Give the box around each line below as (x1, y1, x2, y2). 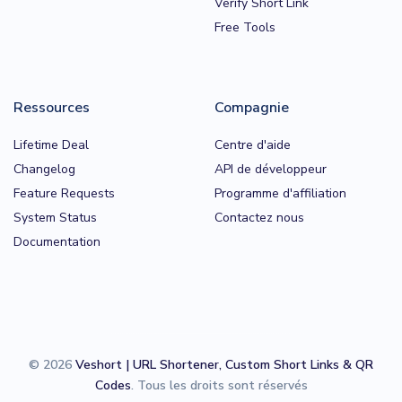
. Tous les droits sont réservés (130, 376, 308, 394)
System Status (13, 208, 97, 226)
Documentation (13, 232, 100, 250)
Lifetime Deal (13, 135, 89, 153)
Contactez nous (214, 208, 304, 226)
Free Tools (214, 18, 275, 36)
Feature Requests (13, 184, 115, 202)
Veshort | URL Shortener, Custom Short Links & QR (75, 355, 373, 373)
